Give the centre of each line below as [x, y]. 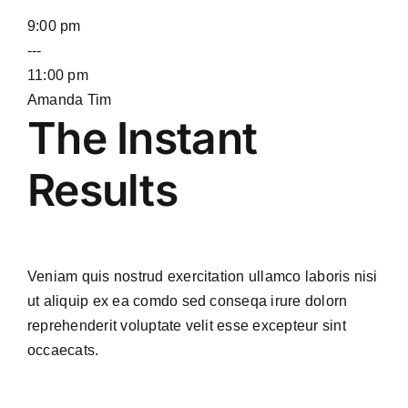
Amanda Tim [70, 99]
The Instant [143, 138]
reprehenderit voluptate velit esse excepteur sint [187, 325]
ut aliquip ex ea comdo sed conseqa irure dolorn [188, 301]
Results [102, 189]
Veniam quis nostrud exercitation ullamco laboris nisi [203, 276]
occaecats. [63, 350]
